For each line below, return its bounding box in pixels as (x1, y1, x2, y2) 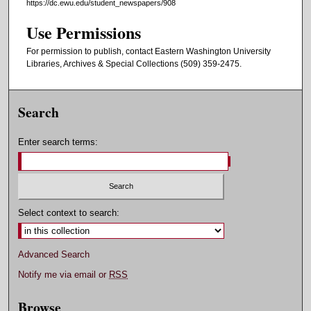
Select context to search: (18, 208, 120, 219)
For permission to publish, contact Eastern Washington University (26, 47, 271, 57)
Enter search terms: (18, 136, 99, 147)
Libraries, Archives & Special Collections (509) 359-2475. (26, 59, 242, 69)
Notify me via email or (18, 269, 110, 280)
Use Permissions (26, 20, 141, 45)
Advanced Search (18, 249, 90, 260)
